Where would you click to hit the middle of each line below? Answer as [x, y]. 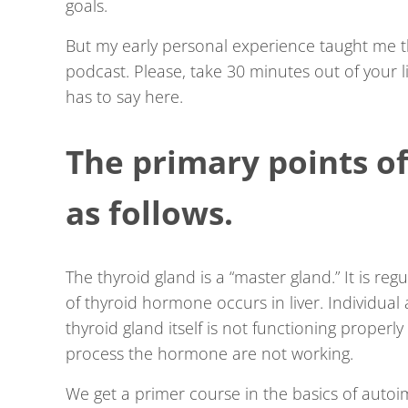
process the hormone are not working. [209, 354]
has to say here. [124, 97]
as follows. [149, 213]
